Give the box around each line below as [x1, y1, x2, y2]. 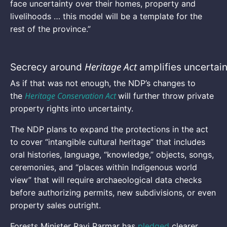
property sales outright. [10, 200, 101, 210]
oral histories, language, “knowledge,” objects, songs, [10, 149, 214, 160]
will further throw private [118, 90, 214, 101]
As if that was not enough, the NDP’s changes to [10, 78, 196, 88]
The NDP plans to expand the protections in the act [10, 124, 208, 134]
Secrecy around [10, 61, 85, 73]
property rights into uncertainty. [10, 103, 133, 113]
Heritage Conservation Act [25, 90, 116, 101]
